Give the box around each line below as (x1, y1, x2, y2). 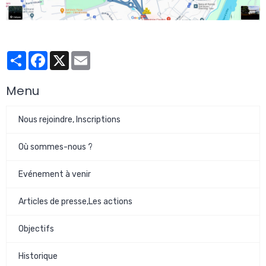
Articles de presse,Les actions (18, 197, 132, 207)
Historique (18, 251, 58, 262)
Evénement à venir (18, 169, 91, 180)
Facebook (47, 50, 85, 61)
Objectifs (18, 224, 54, 235)
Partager (26, 50, 61, 61)
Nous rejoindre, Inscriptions (18, 115, 121, 125)
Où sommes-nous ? (18, 142, 93, 153)
